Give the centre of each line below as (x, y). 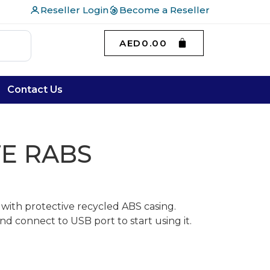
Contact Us (35, 89)
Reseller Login (74, 10)
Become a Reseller (165, 10)
